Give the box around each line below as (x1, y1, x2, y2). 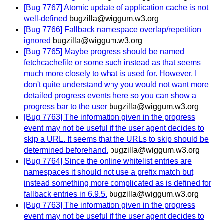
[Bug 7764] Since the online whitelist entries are (24, 157, 192, 166)
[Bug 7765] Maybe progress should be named (24, 47, 184, 56)
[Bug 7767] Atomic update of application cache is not (24, 3, 208, 12)
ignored (24, 36, 51, 45)
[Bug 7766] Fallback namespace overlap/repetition (24, 25, 201, 34)
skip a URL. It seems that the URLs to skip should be (24, 135, 209, 144)
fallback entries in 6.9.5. (24, 190, 107, 199)
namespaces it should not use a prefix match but (24, 168, 193, 177)
